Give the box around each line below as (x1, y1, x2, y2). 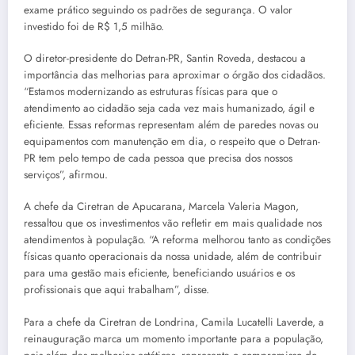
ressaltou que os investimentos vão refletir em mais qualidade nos (24, 216, 322, 231)
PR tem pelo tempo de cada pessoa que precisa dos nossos (24, 151, 292, 166)
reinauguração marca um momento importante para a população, (24, 330, 323, 346)
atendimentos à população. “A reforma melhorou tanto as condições (24, 232, 330, 248)
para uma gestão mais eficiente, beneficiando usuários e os (24, 265, 295, 281)
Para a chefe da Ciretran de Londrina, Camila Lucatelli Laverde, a (24, 314, 324, 330)
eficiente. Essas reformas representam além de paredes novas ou (24, 117, 319, 133)
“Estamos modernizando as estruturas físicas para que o (24, 84, 277, 100)
